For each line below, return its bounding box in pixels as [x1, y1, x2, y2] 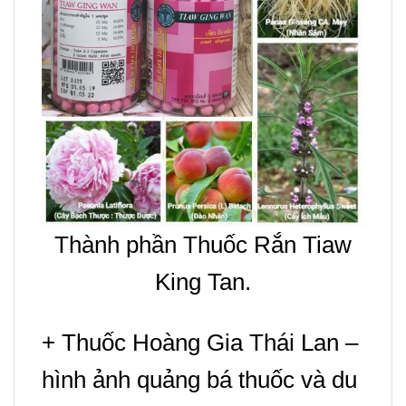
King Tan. [155, 267, 251, 295]
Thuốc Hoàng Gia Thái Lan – [62, 328, 358, 356]
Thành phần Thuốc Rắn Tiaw [54, 230, 352, 258]
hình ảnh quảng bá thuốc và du [42, 365, 357, 393]
